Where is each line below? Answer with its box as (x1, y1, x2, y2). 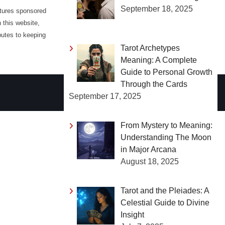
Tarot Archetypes (121, 43, 180, 52)
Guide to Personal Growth (121, 67, 212, 76)
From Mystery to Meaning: (121, 121, 212, 130)
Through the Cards (121, 79, 187, 88)
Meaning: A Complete (121, 55, 197, 64)
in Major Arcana (121, 145, 176, 154)
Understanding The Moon (121, 133, 211, 142)
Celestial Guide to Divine (121, 198, 209, 207)
